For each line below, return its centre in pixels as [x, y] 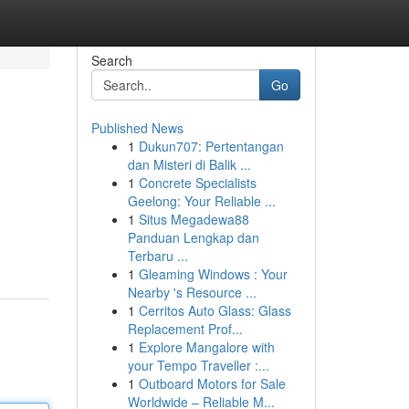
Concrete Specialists [197, 183]
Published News [137, 128]
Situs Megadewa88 [194, 219]
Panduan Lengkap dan [193, 237]
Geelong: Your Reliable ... [201, 201]
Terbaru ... [157, 256]
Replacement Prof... [185, 329]
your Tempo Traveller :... [198, 365]
